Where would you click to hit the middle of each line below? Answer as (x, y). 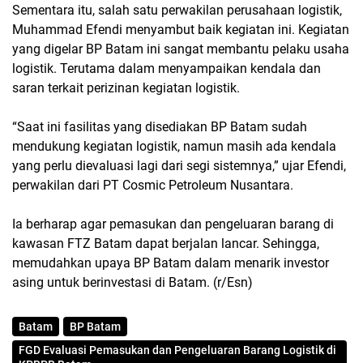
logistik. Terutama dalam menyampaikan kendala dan (167, 69)
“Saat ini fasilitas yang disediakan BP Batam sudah (160, 127)
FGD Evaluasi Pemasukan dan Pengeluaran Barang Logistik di (177, 350)
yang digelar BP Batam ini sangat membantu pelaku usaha (181, 49)
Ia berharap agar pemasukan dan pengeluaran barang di (173, 224)
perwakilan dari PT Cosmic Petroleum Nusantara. (153, 186)
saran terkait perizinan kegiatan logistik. (126, 88)
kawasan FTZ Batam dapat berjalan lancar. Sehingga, (166, 244)
